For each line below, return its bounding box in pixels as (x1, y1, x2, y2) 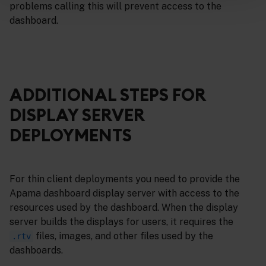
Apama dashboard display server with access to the (9, 188, 239, 199)
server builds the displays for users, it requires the (9, 216, 233, 228)
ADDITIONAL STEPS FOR (9, 84, 205, 106)
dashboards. (9, 245, 63, 256)
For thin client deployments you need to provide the (9, 173, 240, 185)
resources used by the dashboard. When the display (9, 202, 238, 214)
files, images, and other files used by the (33, 230, 213, 242)
